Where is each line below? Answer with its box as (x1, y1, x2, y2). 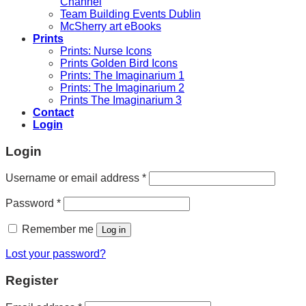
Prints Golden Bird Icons (60, 57, 178, 69)
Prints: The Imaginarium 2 (60, 81, 184, 94)
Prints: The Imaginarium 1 (60, 69, 184, 81)
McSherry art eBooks (60, 20, 161, 32)
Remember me (22, 223, 94, 236)
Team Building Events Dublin (60, 8, 201, 20)
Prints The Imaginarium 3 (60, 94, 182, 106)
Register (5, 273, 58, 288)
